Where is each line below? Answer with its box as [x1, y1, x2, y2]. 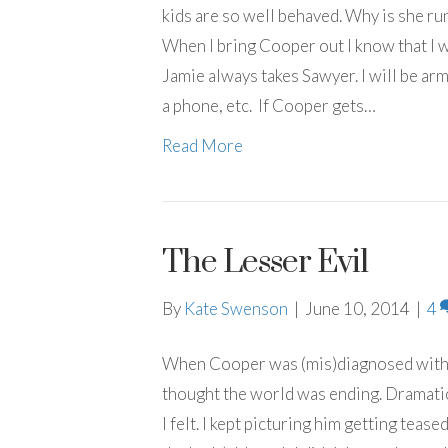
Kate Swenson [184, 298, 288, 319]
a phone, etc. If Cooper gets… [162, 95, 376, 116]
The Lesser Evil [162, 242, 368, 283]
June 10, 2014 [305, 298, 410, 319]
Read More [162, 135, 243, 156]
